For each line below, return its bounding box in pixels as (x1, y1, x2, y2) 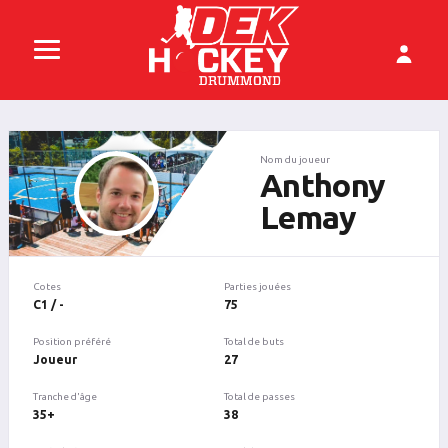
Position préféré (33, 336, 111, 347)
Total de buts (223, 336, 284, 347)
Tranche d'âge (33, 391, 97, 402)
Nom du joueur (259, 154, 330, 166)
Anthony (259, 166, 386, 203)
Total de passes (223, 391, 295, 402)
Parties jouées (223, 281, 291, 292)
